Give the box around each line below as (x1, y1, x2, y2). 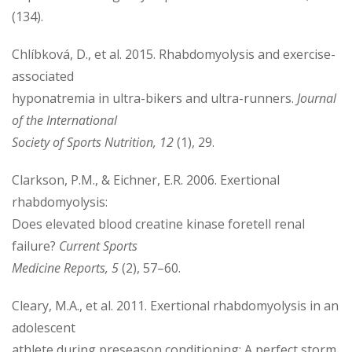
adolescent (12, 318, 75, 336)
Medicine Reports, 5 (12, 258, 119, 277)
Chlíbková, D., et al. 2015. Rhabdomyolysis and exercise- (12, 45, 335, 63)
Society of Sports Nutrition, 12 (12, 133, 174, 151)
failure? (12, 236, 59, 255)
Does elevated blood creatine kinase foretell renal (12, 214, 305, 233)
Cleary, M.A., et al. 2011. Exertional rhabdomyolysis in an (12, 296, 339, 314)
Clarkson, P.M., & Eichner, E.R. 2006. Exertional (12, 170, 280, 189)
